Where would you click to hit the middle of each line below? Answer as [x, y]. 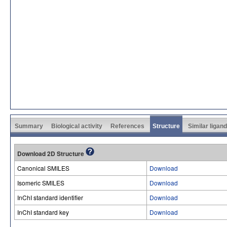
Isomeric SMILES [41, 183]
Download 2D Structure [51, 154]
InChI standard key [43, 212]
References [127, 126]
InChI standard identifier [50, 197]
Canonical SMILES [43, 168]
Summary [29, 126]
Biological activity [77, 126]
